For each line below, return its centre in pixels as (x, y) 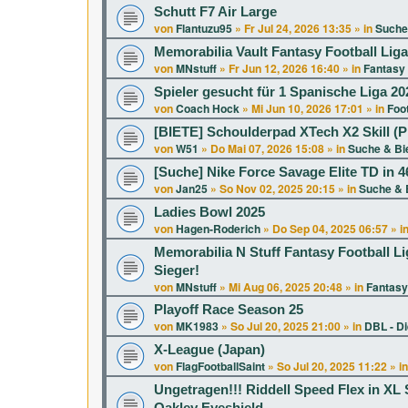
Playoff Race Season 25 (229, 310)
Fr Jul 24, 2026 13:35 (298, 28)
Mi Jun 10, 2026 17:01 (307, 108)
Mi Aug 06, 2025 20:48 (286, 287)
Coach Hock (208, 108)
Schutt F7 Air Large (215, 12)
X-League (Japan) (209, 350)
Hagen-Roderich (218, 229)
